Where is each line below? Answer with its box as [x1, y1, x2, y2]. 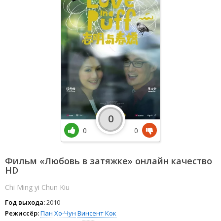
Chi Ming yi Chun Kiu [5, 183, 70, 192]
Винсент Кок [77, 209, 116, 218]
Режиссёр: [5, 209, 39, 218]
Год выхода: [5, 198, 45, 207]
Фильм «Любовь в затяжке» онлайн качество [5, 155, 212, 167]
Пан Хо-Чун [40, 209, 76, 218]
